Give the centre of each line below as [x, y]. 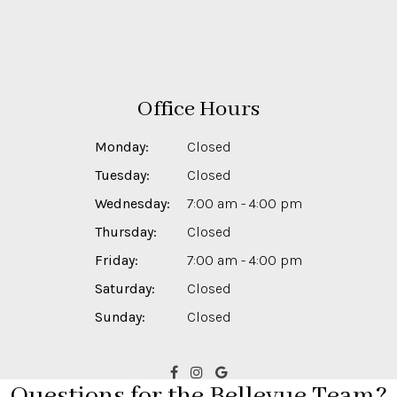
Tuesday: [122, 175]
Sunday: [120, 317]
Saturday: [125, 289]
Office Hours [198, 110]
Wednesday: [132, 204]
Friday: [117, 261]
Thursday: [126, 232]
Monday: [122, 147]
